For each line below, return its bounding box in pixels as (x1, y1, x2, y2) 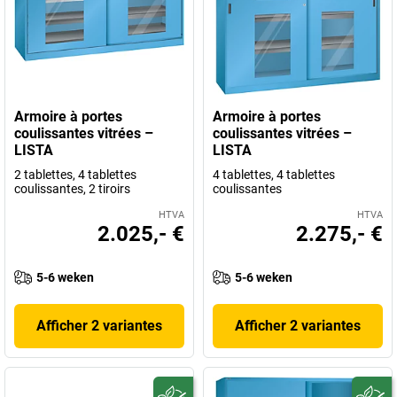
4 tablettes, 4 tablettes (213, 167, 335, 182)
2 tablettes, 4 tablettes (14, 167, 136, 182)
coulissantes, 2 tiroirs (14, 182, 130, 196)
